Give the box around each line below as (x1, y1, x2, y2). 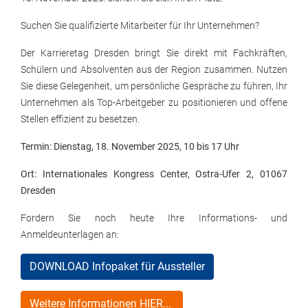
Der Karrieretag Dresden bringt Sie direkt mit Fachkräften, (21, 47, 287, 59)
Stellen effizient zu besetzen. (21, 113, 144, 125)
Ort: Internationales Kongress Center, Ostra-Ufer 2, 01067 (21, 168, 287, 180)
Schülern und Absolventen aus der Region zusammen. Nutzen (21, 64, 287, 76)
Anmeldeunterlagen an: (21, 229, 119, 241)
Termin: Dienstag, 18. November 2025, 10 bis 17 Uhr (21, 141, 239, 153)
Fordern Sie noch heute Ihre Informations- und (21, 212, 287, 224)
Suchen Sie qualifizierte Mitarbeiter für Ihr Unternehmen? (21, 20, 259, 32)
